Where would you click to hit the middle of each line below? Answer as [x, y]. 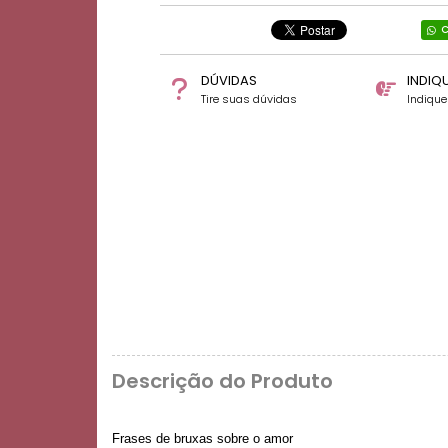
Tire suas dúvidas [248, 99]
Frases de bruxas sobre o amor [202, 438]
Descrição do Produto [222, 381]
